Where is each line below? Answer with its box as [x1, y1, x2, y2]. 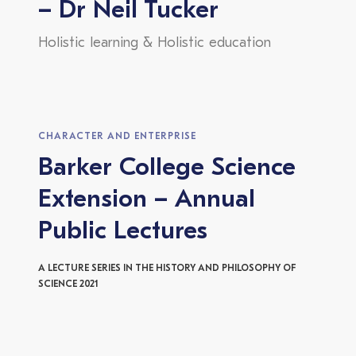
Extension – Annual [38, 188, 255, 214]
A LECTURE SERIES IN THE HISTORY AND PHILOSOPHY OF [38, 264, 296, 274]
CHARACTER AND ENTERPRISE [38, 132, 196, 142]
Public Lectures [38, 219, 207, 246]
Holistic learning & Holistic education [38, 36, 271, 52]
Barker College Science [38, 156, 296, 182]
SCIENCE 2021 [38, 280, 99, 290]
